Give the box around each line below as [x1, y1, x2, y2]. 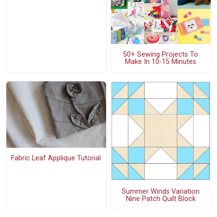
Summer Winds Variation [122, 187, 200, 196]
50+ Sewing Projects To [123, 50, 199, 59]
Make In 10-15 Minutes [125, 58, 197, 66]
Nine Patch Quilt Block [125, 194, 196, 203]
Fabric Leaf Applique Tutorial [11, 154, 101, 163]
